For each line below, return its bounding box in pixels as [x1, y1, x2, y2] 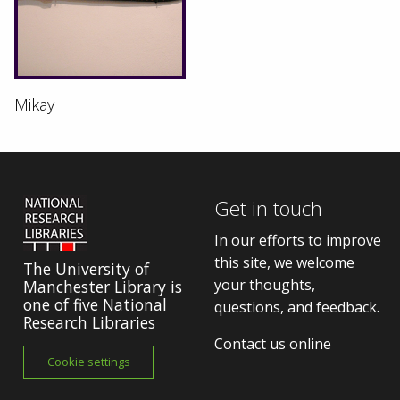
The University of [23, 257, 149, 279]
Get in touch [214, 194, 322, 222]
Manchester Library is [23, 275, 182, 297]
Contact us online [214, 333, 331, 354]
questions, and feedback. [214, 296, 379, 317]
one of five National [23, 293, 167, 315]
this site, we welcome [214, 252, 354, 272]
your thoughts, [214, 274, 315, 295]
